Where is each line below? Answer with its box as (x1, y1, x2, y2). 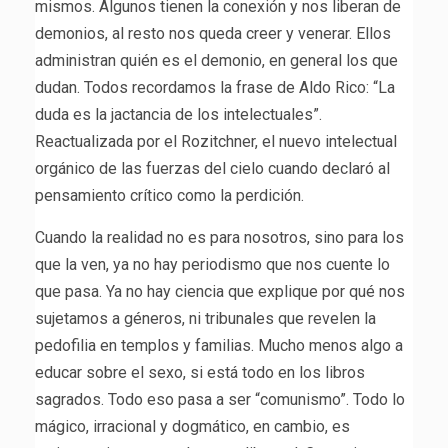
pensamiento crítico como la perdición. (35, 186, 304, 206)
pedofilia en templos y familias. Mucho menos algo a (35, 336, 403, 356)
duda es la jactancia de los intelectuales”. (35, 105, 322, 125)
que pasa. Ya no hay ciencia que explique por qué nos (35, 282, 405, 302)
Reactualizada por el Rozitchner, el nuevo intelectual (35, 132, 397, 152)
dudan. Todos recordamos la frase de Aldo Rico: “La (35, 78, 395, 98)
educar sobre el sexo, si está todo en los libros (35, 363, 365, 383)
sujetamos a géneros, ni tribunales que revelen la (35, 309, 376, 329)
